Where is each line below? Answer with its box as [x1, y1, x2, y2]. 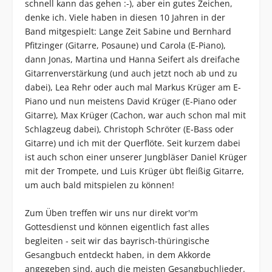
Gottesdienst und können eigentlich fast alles [24, 221, 209, 233]
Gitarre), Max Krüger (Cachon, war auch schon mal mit [24, 109, 246, 121]
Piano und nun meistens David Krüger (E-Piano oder [24, 95, 237, 107]
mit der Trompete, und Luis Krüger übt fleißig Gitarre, [24, 165, 244, 177]
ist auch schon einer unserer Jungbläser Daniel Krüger [24, 151, 247, 163]
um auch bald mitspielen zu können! [24, 179, 174, 191]
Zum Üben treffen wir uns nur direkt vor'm [24, 207, 198, 219]
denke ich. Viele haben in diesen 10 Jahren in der [24, 12, 225, 24]
